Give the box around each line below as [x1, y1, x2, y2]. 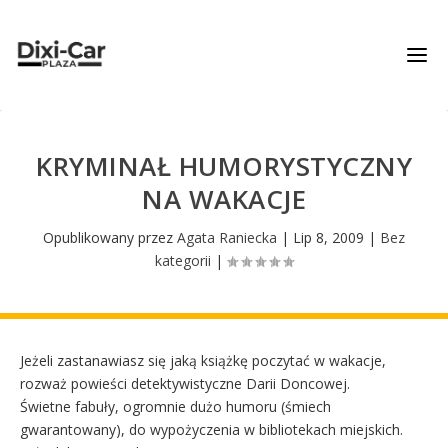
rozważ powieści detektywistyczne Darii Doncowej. [20, 374, 350, 393]
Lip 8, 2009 [293, 228, 364, 247]
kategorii [155, 251, 211, 270]
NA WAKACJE [142, 181, 306, 217]
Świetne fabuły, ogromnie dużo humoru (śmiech [20, 397, 331, 416]
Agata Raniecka [177, 228, 277, 247]
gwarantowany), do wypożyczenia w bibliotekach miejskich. [20, 420, 403, 439]
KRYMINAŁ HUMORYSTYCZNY [36, 148, 412, 184]
